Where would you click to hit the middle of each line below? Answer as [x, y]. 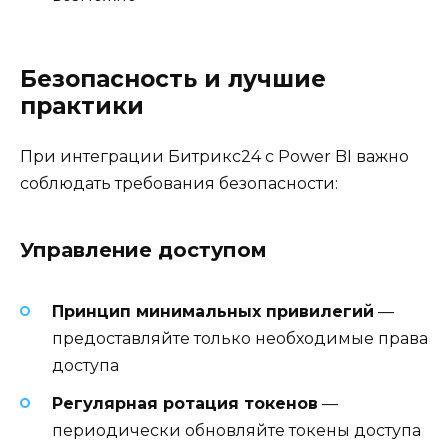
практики [82, 105]
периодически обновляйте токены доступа [236, 431]
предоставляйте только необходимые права [240, 338]
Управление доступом [143, 249]
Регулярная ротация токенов [185, 404]
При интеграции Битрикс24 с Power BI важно [214, 156]
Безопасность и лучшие [173, 78]
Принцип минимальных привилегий [213, 311]
